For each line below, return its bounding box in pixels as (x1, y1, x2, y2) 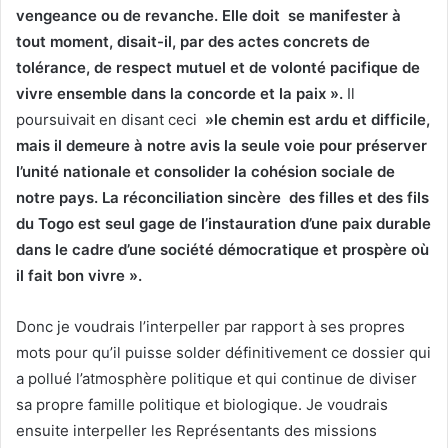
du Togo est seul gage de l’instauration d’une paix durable (16, 213, 431, 233)
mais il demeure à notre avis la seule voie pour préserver (16, 135, 427, 155)
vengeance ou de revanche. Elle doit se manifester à (16, 5, 401, 25)
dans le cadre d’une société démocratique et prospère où (16, 239, 429, 259)
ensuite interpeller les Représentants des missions (16, 420, 377, 440)
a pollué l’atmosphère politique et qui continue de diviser (16, 368, 417, 388)
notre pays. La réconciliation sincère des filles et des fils (16, 187, 429, 207)
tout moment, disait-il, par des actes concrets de (16, 31, 370, 51)
